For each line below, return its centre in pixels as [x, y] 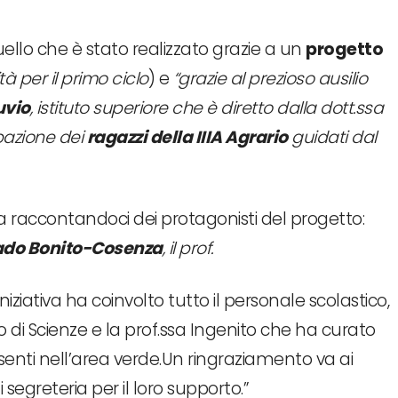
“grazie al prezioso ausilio [270, 78]
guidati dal [332, 137]
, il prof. [187, 248]
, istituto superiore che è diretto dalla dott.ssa [206, 107]
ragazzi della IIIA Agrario [187, 137]
